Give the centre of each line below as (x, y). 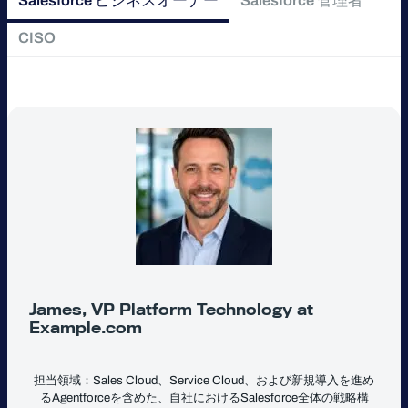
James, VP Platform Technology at (171, 309)
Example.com (86, 327)
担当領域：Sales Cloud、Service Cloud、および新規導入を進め (204, 381)
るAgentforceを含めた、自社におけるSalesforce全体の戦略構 (204, 398)
